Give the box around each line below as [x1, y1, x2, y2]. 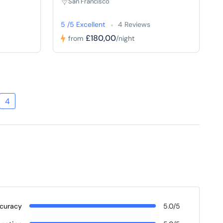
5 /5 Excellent [61, 19, 108, 29]
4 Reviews [118, 19, 151, 29]
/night [116, 33, 135, 43]
